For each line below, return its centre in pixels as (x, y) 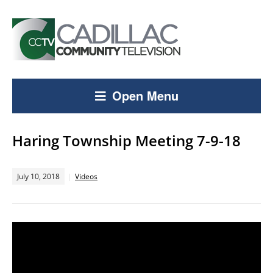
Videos (86, 176)
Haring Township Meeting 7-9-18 (126, 140)
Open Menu (145, 95)
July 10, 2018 (38, 176)
